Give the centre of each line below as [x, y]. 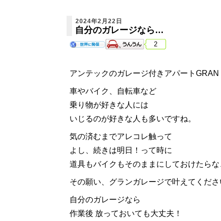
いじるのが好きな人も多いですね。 [132, 119]
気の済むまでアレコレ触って [121, 137]
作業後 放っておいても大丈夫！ [126, 214]
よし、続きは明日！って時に [121, 150]
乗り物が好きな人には [113, 105]
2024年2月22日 [99, 21]
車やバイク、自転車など [113, 91]
